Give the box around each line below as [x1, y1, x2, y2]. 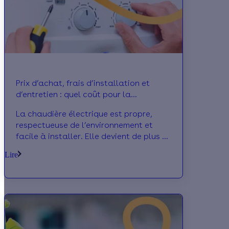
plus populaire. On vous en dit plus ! [16, 143, 155, 153]
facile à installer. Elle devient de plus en [16, 131, 171, 142]
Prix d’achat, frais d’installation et [16, 78, 150, 88]
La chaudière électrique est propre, [16, 109, 152, 119]
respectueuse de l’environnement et [16, 120, 153, 130]
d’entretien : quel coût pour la [16, 89, 131, 100]
